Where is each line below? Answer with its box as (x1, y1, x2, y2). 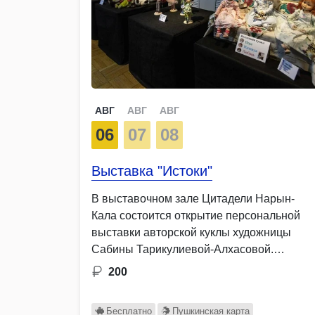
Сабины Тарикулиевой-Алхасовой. (91, 243, 274, 255)
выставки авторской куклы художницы (91, 226, 291, 238)
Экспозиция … (91, 259, 167, 272)
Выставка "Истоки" (91, 162, 212, 179)
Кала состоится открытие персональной (91, 209, 300, 221)
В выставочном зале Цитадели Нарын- (91, 192, 295, 205)
